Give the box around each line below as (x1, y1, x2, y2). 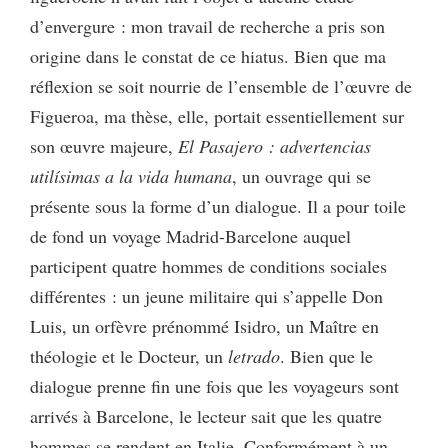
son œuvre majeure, (30, 133, 178, 158)
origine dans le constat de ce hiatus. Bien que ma (30, 43, 386, 68)
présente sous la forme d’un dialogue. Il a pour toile (30, 193, 406, 218)
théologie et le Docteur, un (30, 343, 228, 368)
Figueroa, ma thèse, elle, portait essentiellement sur (30, 103, 404, 128)
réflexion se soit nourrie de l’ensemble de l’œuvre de (30, 73, 412, 98)
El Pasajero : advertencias (178, 133, 371, 158)
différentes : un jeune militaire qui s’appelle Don (30, 283, 383, 308)
